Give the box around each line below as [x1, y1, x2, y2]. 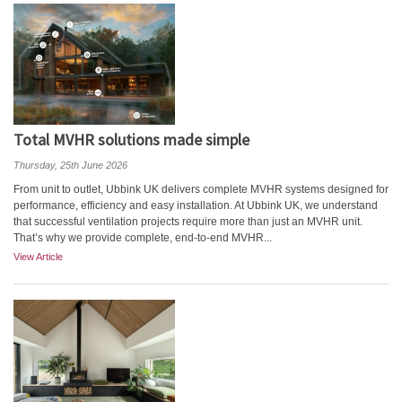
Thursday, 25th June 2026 [13, 160, 127, 170]
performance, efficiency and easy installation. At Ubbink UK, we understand [13, 199, 378, 212]
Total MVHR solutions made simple [13, 129, 249, 150]
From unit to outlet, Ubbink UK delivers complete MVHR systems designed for [13, 183, 389, 196]
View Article [13, 251, 63, 262]
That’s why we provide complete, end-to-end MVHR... [13, 232, 272, 244]
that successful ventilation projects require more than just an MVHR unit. [13, 215, 363, 228]
